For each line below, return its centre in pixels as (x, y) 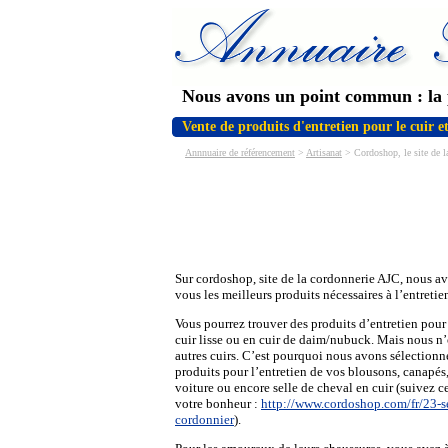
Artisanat (324, 152)
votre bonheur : (218, 403)
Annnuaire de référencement (240, 152)
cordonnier (204, 419)
